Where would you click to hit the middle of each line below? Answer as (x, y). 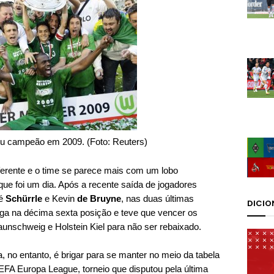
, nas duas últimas (157, 198)
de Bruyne (99, 198)
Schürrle (24, 198)
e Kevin (60, 198)
